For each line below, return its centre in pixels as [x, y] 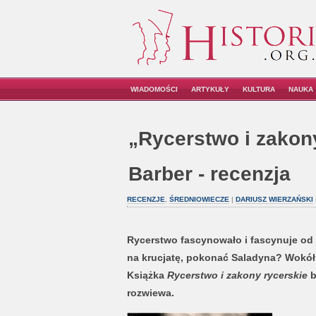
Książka [147, 275]
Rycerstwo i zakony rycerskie [237, 275]
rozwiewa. [150, 293]
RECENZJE [146, 199]
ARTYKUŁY [210, 89]
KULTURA [259, 89]
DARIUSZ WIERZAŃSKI [274, 199]
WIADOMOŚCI [154, 89]
